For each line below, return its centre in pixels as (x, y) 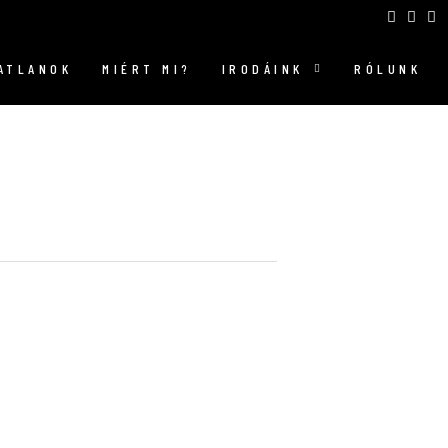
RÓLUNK (387, 68)
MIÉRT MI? (147, 68)
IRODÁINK (262, 68)
